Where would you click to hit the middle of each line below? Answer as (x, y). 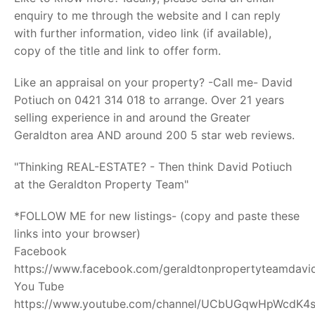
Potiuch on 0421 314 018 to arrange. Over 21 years (149, 100)
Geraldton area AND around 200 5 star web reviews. (154, 135)
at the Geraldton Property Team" (101, 184)
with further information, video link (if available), (143, 33)
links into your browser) (77, 233)
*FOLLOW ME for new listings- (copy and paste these (157, 216)
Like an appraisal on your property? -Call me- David (153, 82)
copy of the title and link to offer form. (117, 51)
